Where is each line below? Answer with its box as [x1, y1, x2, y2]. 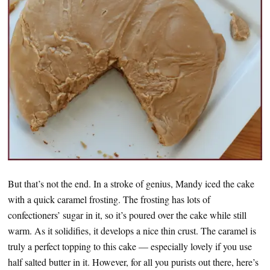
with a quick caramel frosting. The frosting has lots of [8, 193, 210, 206]
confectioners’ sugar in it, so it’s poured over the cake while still [8, 209, 246, 222]
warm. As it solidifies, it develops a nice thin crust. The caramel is [8, 224, 256, 237]
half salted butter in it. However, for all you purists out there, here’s [8, 256, 259, 269]
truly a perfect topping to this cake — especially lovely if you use [8, 240, 252, 253]
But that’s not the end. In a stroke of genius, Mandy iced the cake [8, 177, 254, 190]
